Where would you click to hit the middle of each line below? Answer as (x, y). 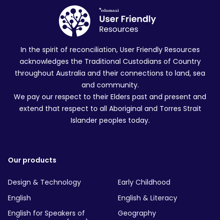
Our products (32, 160)
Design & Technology (44, 182)
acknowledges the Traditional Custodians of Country (110, 62)
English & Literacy (147, 198)
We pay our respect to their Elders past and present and (110, 97)
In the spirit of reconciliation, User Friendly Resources (110, 50)
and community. (110, 85)
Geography (137, 213)
